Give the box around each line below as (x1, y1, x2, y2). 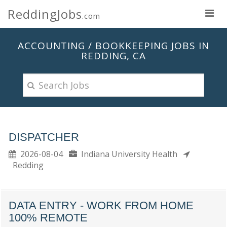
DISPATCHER (9, 131, 79, 143)
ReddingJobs (8, 6, 82, 22)
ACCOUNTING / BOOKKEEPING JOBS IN (18, 39, 209, 52)
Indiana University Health (77, 148, 183, 160)
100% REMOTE (9, 211, 88, 224)
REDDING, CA (81, 49, 146, 62)
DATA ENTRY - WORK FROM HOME (9, 199, 194, 212)
